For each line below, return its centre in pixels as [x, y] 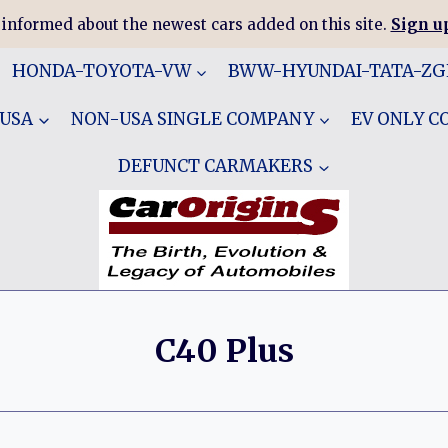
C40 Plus [224, 351]
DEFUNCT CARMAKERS [215, 165]
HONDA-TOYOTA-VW [101, 71]
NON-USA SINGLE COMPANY [192, 118]
